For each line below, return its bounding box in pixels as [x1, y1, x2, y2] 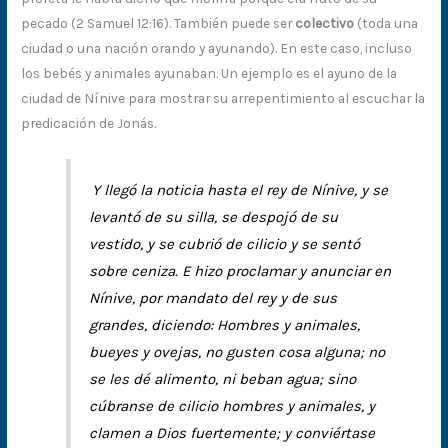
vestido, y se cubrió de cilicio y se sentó [89, 234, 361, 253]
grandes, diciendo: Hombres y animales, [89, 315, 361, 334]
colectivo [295, 15, 358, 32]
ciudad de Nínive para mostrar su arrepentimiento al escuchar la [21, 90, 426, 107]
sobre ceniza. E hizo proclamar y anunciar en [89, 261, 392, 280]
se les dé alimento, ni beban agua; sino [89, 369, 357, 388]
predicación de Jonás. [21, 115, 157, 132]
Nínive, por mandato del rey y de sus [89, 288, 338, 307]
